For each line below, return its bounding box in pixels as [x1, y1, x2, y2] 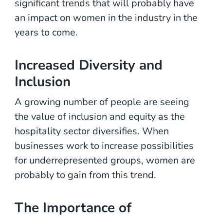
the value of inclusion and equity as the [15, 109, 185, 123]
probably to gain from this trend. [15, 168, 156, 182]
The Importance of [15, 198, 131, 217]
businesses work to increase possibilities [15, 139, 194, 152]
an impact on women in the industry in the [15, 11, 198, 24]
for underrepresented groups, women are [15, 153, 195, 167]
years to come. [15, 25, 78, 39]
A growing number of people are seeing [15, 95, 189, 109]
